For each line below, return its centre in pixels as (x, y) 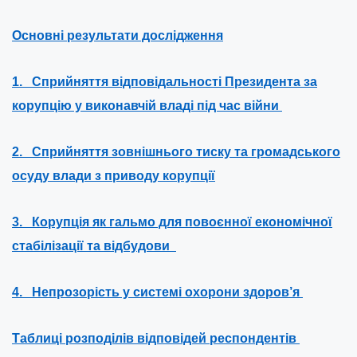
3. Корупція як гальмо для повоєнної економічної (172, 222)
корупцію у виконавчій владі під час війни (147, 106)
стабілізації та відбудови (94, 246)
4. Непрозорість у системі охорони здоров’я (157, 292)
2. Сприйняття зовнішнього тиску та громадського (176, 152)
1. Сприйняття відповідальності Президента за (165, 82)
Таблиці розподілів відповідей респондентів (156, 338)
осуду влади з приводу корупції (114, 176)
